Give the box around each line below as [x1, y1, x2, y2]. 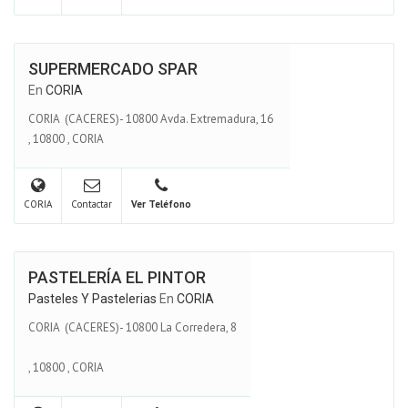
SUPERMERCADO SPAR [28, 59, 198, 78]
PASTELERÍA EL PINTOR [28, 268, 206, 287]
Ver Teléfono [131, 197, 191, 210]
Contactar [71, 197, 112, 210]
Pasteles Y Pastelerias [28, 291, 157, 306]
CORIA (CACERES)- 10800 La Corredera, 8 [28, 319, 237, 335]
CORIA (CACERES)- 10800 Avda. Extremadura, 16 [28, 110, 276, 127]
